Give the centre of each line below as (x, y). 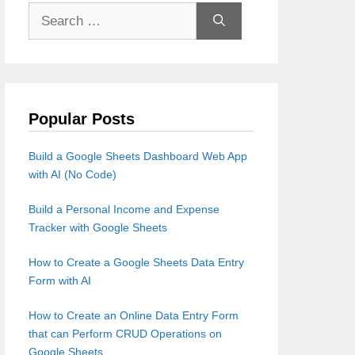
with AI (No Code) (73, 174)
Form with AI (60, 281)
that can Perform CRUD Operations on (125, 334)
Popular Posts (82, 119)
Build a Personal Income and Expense (124, 209)
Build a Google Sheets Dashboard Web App (138, 156)
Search (46, 10)
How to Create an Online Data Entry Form (134, 315)
